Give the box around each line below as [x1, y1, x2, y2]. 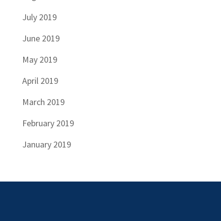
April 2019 [22, 75, 58, 87]
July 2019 [22, 11, 57, 23]
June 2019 [22, 33, 60, 44]
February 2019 [22, 117, 74, 129]
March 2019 [22, 96, 65, 108]
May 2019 [22, 54, 57, 66]
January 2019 [22, 139, 71, 150]
